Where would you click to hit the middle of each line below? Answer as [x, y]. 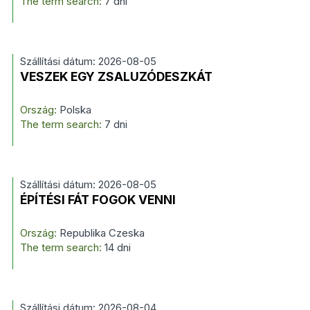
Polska [74, 110]
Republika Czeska [100, 233]
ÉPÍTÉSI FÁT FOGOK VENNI [98, 200]
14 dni [117, 247]
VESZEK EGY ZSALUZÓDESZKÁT [116, 76]
